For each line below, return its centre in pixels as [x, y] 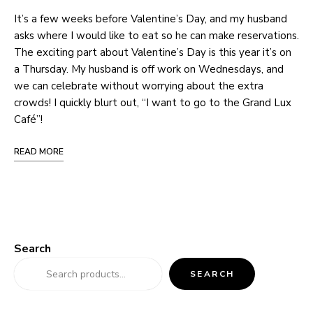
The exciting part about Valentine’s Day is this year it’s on [153, 53]
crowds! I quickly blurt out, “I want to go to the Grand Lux [153, 103]
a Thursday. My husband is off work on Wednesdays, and [149, 70]
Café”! [30, 120]
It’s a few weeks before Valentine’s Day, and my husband [151, 19]
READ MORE [39, 152]
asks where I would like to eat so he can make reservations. [156, 36]
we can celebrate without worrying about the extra [139, 86]
